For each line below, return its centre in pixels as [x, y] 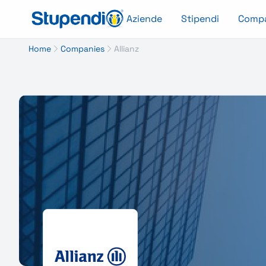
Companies [83, 49]
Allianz [126, 49]
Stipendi [200, 19]
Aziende [144, 19]
